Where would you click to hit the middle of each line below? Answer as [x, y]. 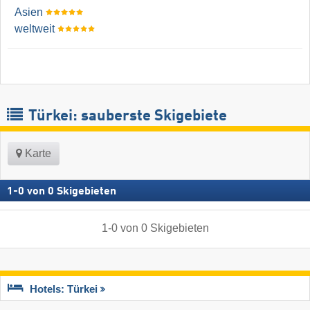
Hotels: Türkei [64, 289]
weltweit [35, 29]
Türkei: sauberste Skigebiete [126, 116]
